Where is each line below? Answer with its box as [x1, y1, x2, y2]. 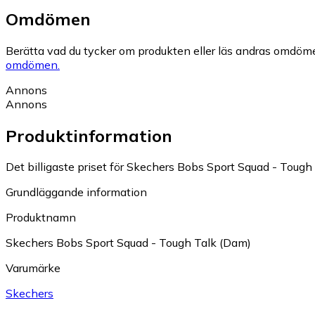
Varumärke [6, 261, 60, 276]
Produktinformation [6, 124, 172, 146]
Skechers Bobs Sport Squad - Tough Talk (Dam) [6, 236, 251, 250]
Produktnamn [6, 210, 76, 225]
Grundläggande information [6, 185, 147, 200]
